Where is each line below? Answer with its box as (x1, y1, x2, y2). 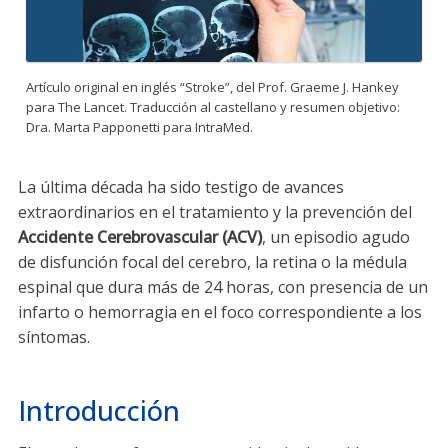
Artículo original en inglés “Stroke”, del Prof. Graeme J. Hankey (26, 78, 399, 96)
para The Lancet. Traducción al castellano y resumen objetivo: (26, 98, 400, 116)
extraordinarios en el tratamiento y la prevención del (18, 201, 412, 223)
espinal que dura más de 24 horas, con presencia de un (18, 276, 428, 298)
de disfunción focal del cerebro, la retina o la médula (18, 251, 407, 273)
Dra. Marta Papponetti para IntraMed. (26, 118, 253, 136)
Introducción (18, 392, 180, 429)
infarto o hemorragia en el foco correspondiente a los (18, 301, 422, 323)
